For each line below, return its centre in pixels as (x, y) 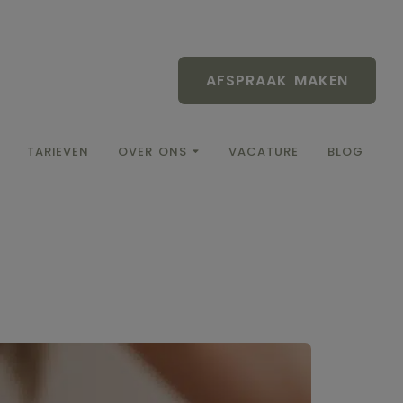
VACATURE (264, 152)
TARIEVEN (58, 152)
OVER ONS (152, 152)
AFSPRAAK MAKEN (277, 81)
